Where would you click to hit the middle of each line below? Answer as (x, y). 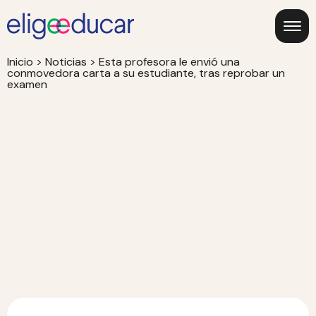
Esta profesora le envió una (169, 62)
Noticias (66, 62)
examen (27, 84)
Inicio (20, 62)
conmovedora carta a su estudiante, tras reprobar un (146, 73)
